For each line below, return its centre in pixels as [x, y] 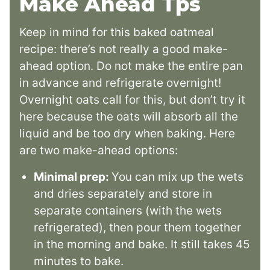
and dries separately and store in [123, 194]
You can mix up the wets [177, 177]
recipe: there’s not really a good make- [124, 49]
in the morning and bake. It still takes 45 [142, 245]
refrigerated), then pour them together [137, 228]
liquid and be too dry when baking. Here [127, 134]
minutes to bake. [79, 262]
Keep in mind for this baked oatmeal [117, 33]
